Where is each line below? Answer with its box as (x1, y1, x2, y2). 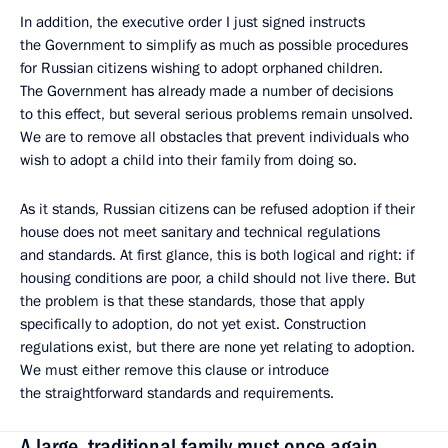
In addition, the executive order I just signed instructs (20, 12, 365, 32)
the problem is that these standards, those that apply (20, 291, 364, 311)
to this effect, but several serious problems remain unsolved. (20, 104, 413, 124)
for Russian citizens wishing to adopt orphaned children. (20, 58, 383, 78)
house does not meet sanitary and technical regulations (20, 222, 380, 242)
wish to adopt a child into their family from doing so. (20, 150, 357, 170)
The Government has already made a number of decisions (20, 81, 393, 101)
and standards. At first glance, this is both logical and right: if (20, 245, 414, 265)
